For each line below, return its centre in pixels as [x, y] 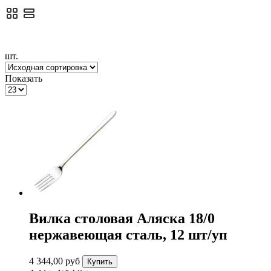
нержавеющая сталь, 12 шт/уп [128, 234]
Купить [100, 261]
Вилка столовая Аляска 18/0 [122, 218]
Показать [24, 78]
